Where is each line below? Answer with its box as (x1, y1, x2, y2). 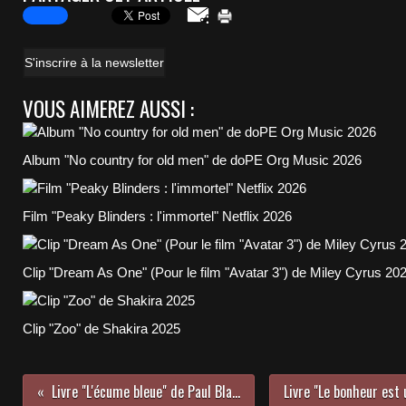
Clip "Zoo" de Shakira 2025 (23, 321, 180, 336)
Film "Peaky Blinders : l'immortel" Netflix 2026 (23, 208, 292, 224)
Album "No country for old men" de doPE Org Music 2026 (23, 152, 362, 168)
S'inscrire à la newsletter (24, 55, 164, 70)
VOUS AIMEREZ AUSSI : (23, 93, 194, 124)
